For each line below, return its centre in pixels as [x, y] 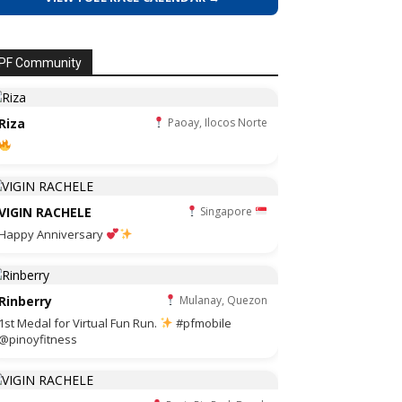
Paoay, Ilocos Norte [216, 122]
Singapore [227, 211]
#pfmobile [202, 323]
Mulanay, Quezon [222, 300]
